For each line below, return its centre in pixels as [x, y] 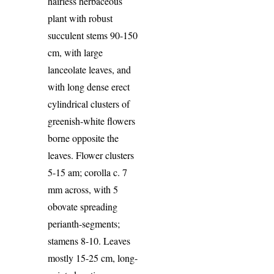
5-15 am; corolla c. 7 [88, 172]
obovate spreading [83, 207]
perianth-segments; [84, 224]
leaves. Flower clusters [91, 155]
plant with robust [80, 18]
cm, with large [76, 53]
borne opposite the [83, 138]
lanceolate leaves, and [90, 70]
